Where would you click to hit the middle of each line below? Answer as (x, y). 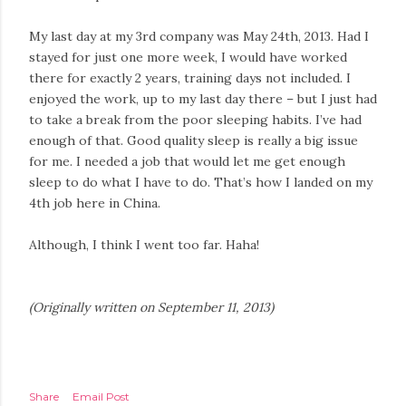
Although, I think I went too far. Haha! (144, 244)
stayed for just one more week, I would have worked (188, 57)
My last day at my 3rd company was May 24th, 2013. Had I (199, 36)
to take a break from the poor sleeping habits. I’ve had (195, 119)
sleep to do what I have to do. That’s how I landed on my (201, 182)
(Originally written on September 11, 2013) (151, 307)
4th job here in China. (95, 203)
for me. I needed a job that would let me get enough (187, 161)
